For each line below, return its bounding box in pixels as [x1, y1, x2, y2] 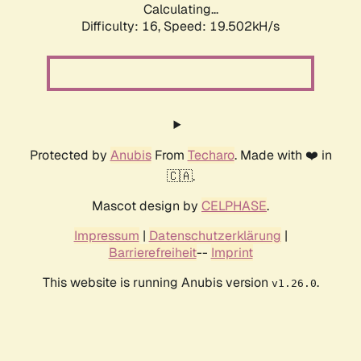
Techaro [187, 147, 234, 164]
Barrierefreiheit [108, 244, 197, 262]
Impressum [73, 227, 139, 245]
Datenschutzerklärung [148, 227, 281, 245]
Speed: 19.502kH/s [164, 18, 280, 35]
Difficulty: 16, [81, 18, 164, 35]
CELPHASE [201, 197, 267, 215]
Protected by [29, 147, 110, 164]
